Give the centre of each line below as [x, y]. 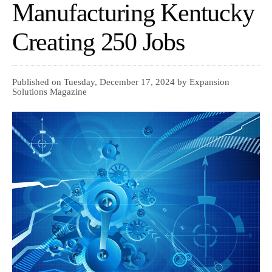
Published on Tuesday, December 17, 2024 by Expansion [121, 82]
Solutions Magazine [49, 92]
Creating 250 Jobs [98, 42]
